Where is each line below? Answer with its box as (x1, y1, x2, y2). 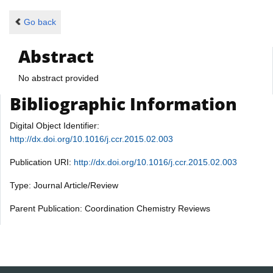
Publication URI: (10, 157, 74, 167)
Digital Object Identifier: (10, 120, 99, 130)
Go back (23, 17, 56, 27)
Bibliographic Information (10, 91, 237, 115)
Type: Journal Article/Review (10, 180, 118, 190)
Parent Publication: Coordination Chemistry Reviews (10, 203, 210, 213)
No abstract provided (18, 73, 99, 83)
